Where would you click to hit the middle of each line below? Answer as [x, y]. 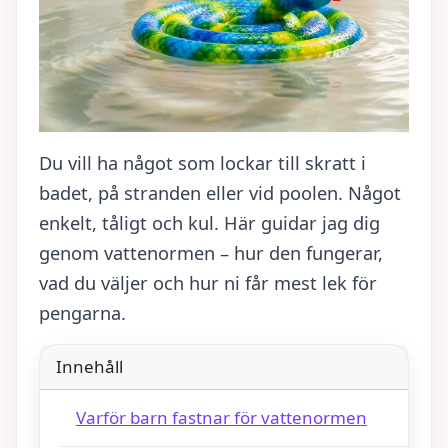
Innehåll [89, 367]
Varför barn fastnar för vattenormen [221, 417]
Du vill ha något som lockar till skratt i [202, 163]
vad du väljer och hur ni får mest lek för [208, 283]
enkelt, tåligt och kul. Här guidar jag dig [209, 223]
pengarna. [82, 313]
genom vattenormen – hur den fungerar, [211, 253]
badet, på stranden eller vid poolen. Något [220, 193]
